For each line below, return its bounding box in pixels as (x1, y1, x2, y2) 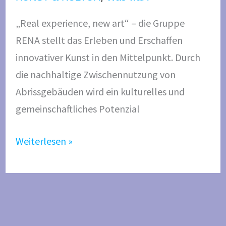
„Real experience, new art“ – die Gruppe (15, 16, 185, 29)
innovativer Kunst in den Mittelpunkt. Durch (15, 50, 200, 64)
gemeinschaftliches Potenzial (15, 102, 140, 115)
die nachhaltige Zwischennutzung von (15, 68, 176, 81)
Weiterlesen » (15, 134, 73, 147)
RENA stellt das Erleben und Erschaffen (15, 33, 183, 46)
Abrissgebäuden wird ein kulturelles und (15, 85, 185, 98)
